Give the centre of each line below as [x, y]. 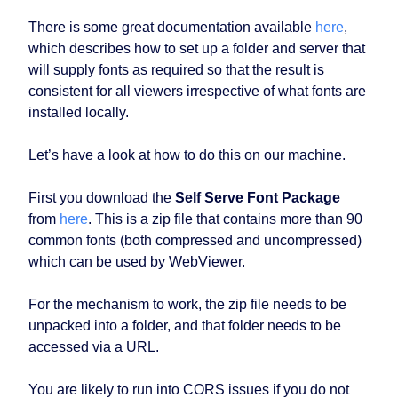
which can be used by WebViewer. [137, 262]
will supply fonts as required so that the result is [176, 70]
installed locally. [79, 113]
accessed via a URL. [94, 347]
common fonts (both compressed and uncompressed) [195, 241]
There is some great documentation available [172, 28]
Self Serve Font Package [258, 198]
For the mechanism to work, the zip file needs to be [187, 305]
